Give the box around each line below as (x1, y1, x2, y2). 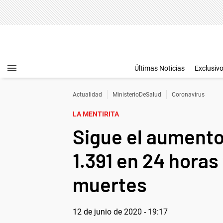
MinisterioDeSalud (112, 91, 161, 98)
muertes (73, 172, 147, 196)
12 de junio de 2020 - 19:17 (73, 207, 168, 217)
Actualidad (73, 91, 102, 98)
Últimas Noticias (134, 64, 185, 72)
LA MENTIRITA (73, 110, 119, 118)
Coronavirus (172, 91, 205, 98)
